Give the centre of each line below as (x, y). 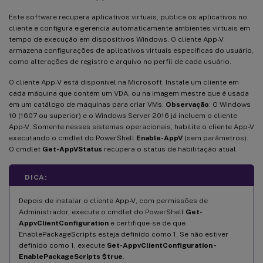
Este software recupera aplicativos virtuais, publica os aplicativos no (128, 17)
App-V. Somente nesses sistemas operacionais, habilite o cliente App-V (131, 127)
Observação (187, 104)
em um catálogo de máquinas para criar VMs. (87, 104)
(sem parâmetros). (215, 138)
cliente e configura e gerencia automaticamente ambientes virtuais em (129, 28)
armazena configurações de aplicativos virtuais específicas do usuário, (131, 50)
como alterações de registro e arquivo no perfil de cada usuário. (120, 61)
